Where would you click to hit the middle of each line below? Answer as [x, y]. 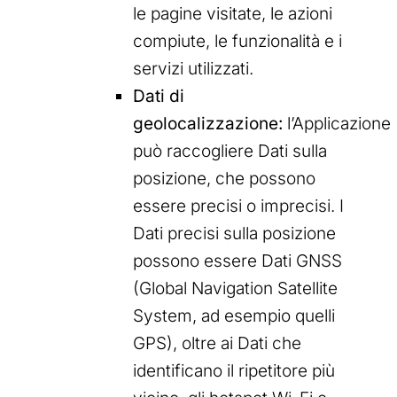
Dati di [159, 97]
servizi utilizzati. [193, 69]
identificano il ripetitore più [234, 371]
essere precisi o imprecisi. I [238, 206]
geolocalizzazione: [208, 124]
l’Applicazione [337, 124]
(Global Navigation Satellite [235, 289]
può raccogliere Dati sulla [230, 152]
